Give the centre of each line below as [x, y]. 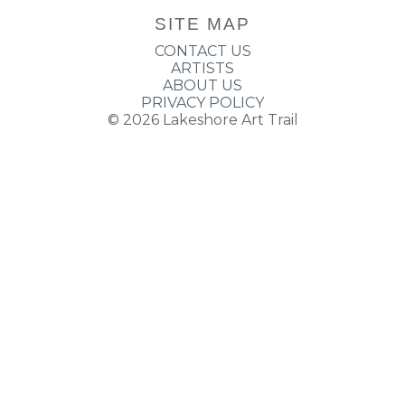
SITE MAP [202, 24]
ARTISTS [202, 69]
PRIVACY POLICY [202, 103]
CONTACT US [202, 52]
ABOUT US [202, 86]
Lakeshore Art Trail [230, 120]
